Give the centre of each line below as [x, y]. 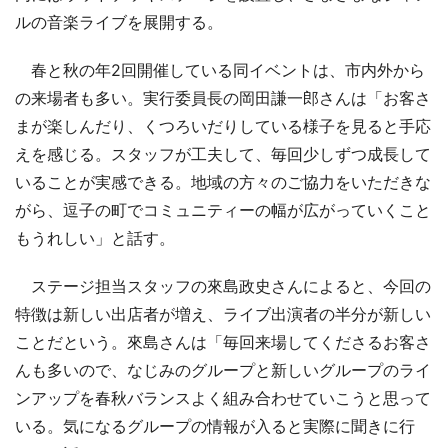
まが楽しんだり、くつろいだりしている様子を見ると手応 [223, 126]
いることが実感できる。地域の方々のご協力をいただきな [223, 182]
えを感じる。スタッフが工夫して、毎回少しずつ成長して [223, 154]
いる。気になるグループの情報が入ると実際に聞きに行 [215, 426]
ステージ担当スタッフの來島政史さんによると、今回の [223, 286]
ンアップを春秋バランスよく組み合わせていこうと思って [223, 398]
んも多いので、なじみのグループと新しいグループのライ [223, 370]
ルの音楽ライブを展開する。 [119, 22]
